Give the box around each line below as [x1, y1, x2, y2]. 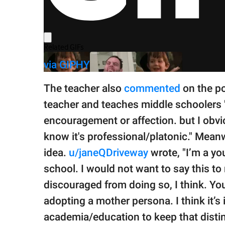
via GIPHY [44, 59, 90, 71]
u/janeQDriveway [69, 147, 148, 159]
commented [124, 82, 180, 95]
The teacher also [44, 82, 124, 95]
